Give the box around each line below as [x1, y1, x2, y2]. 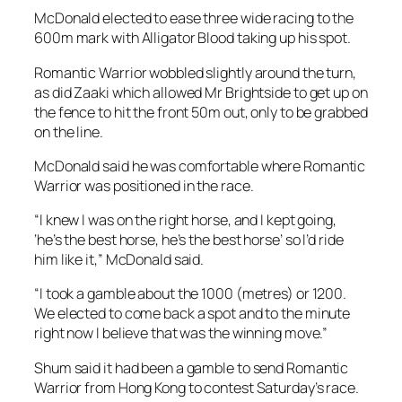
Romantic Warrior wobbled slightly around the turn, [34, 62, 356, 83]
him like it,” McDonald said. [34, 249, 207, 269]
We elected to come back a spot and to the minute [34, 303, 351, 324]
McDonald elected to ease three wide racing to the [34, 8, 354, 29]
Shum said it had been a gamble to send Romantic [34, 357, 349, 378]
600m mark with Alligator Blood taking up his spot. [34, 28, 354, 48]
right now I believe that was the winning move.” [34, 323, 331, 344]
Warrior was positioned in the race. [34, 175, 257, 196]
